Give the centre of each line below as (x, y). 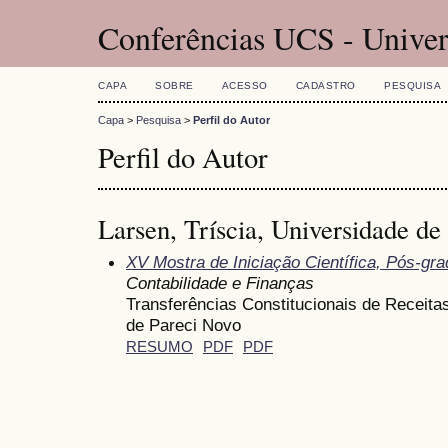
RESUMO (159, 346)
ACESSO (244, 85)
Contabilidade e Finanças (220, 282)
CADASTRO (325, 85)
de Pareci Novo (183, 324)
